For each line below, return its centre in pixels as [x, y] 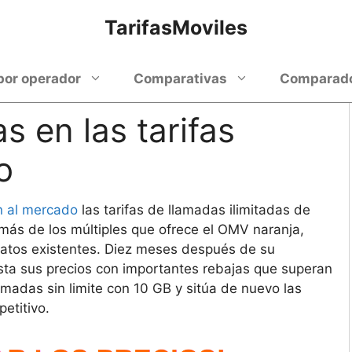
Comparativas [180, 79]
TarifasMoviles [176, 27]
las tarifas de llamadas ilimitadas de [194, 209]
